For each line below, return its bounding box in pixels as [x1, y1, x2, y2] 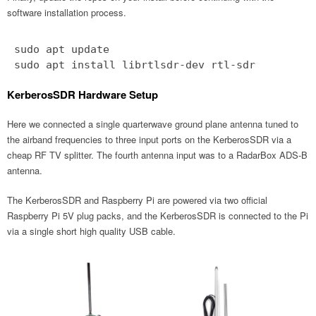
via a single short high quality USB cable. [7, 224, 176, 238]
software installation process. [7, 5, 126, 19]
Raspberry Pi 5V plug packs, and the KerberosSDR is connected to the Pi [7, 208, 308, 222]
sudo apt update [14, 42, 109, 56]
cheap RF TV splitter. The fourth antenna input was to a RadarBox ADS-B [7, 147, 308, 162]
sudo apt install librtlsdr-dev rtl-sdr [14, 58, 255, 71]
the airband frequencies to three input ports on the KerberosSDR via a [7, 132, 291, 146]
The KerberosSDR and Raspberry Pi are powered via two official [7, 193, 267, 207]
